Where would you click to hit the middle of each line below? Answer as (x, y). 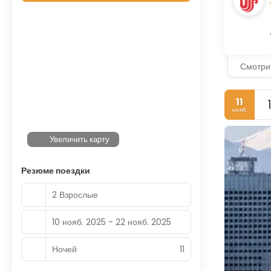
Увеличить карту (80, 139)
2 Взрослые (75, 194)
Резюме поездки (56, 171)
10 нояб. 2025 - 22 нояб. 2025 (112, 222)
